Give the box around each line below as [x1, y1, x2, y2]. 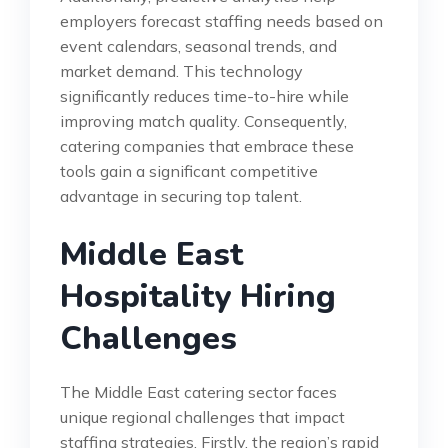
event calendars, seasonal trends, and [60, 35, 337, 56]
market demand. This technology [60, 60, 303, 81]
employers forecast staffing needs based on [60, 10, 383, 31]
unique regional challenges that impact [60, 406, 345, 427]
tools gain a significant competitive [60, 160, 318, 181]
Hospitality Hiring [60, 274, 336, 318]
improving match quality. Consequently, [60, 110, 347, 131]
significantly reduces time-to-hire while [60, 85, 349, 106]
